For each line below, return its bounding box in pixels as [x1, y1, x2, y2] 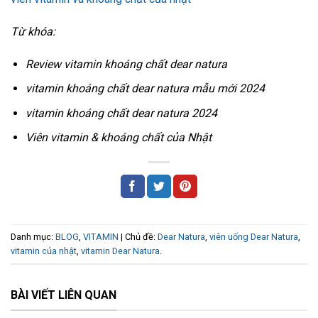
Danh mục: [11, 231, 55, 242]
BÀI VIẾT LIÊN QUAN [11, 288, 116, 302]
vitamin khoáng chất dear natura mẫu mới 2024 [25, 82, 265, 96]
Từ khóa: [11, 24, 55, 38]
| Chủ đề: [119, 231, 158, 242]
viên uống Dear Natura [209, 231, 298, 242]
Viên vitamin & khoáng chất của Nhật [25, 131, 214, 145]
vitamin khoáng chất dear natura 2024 [25, 106, 217, 120]
